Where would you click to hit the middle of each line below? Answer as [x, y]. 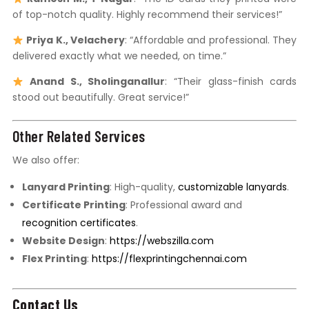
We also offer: [46, 160]
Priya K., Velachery [76, 40]
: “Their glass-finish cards [231, 82]
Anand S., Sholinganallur [98, 82]
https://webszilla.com [161, 241]
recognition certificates [79, 223]
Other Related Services [79, 136]
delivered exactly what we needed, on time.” [119, 56]
